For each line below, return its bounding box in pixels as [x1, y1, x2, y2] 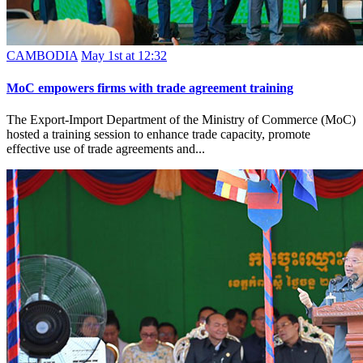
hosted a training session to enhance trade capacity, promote [6, 126, 310, 141]
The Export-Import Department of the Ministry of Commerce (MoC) [6, 112, 356, 126]
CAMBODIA [6, 49, 78, 63]
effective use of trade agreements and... [6, 141, 205, 156]
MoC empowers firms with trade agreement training [6, 80, 293, 95]
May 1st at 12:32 [81, 49, 167, 63]
